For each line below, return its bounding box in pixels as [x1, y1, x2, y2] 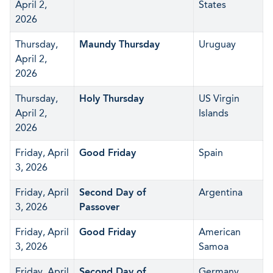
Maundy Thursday [79, 38, 160, 50]
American [199, 226, 241, 238]
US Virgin [199, 93, 239, 104]
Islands [199, 107, 229, 119]
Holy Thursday [79, 93, 144, 104]
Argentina [199, 186, 243, 198]
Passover [79, 201, 119, 213]
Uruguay [199, 38, 236, 50]
